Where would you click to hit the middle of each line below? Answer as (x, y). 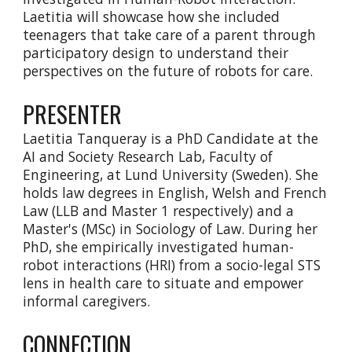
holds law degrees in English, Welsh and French (175, 192)
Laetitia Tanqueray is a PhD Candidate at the (171, 138)
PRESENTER (75, 114)
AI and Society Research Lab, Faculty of (148, 156)
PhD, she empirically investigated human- (159, 247)
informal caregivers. (87, 301)
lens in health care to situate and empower (163, 283)
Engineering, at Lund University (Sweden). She (171, 174)
